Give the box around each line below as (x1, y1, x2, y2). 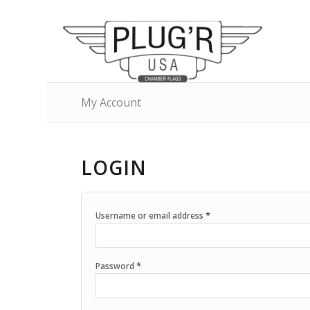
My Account (81, 95, 142, 110)
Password (95, 260, 137, 272)
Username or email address (95, 210, 206, 221)
